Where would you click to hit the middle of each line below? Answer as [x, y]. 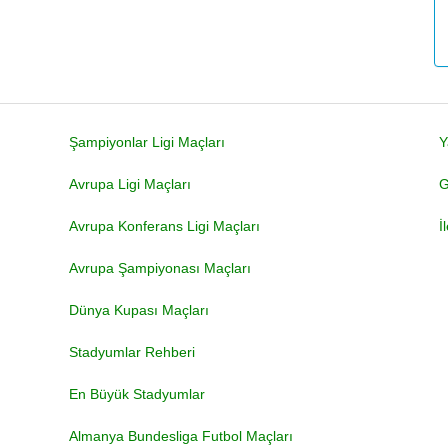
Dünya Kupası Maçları [139, 310]
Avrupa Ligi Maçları [130, 184]
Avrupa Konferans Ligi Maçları [164, 226]
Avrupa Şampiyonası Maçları [160, 268]
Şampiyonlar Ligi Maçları [147, 142]
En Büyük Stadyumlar [137, 394]
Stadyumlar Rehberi [132, 352]
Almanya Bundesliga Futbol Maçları [181, 436]
